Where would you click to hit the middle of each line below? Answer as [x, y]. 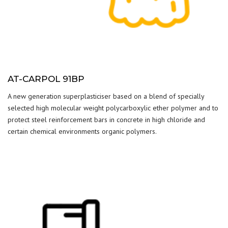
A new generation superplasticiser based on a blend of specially [106, 96]
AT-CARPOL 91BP [46, 79]
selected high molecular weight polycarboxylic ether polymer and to [113, 108]
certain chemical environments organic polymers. [82, 131]
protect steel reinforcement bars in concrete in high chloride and [106, 120]
